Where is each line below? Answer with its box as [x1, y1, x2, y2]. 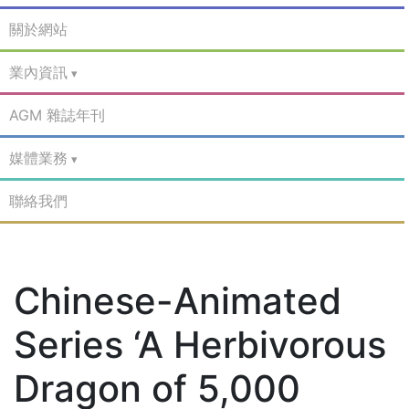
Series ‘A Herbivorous [14, 321, 386, 367]
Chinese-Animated [14, 278, 341, 323]
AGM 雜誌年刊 [9, 105, 105, 124]
